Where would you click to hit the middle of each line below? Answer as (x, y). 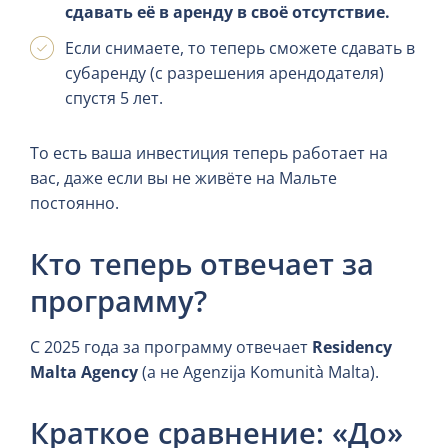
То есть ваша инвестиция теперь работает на (209, 153)
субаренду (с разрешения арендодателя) (224, 72)
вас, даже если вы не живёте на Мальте (183, 178)
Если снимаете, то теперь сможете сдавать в (240, 47)
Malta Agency (84, 372)
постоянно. (74, 203)
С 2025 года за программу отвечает (171, 347)
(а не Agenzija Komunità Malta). (258, 372)
